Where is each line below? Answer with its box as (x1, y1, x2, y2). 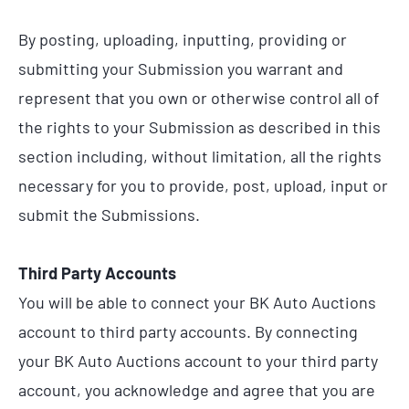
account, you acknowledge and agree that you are (18, 379, 375, 400)
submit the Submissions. (18, 204, 200, 225)
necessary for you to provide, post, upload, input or (18, 175, 388, 196)
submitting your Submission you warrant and (18, 58, 343, 79)
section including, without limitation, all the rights (18, 146, 382, 167)
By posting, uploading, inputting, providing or (18, 29, 347, 50)
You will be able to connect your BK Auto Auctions (18, 291, 376, 312)
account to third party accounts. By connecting (18, 320, 358, 341)
